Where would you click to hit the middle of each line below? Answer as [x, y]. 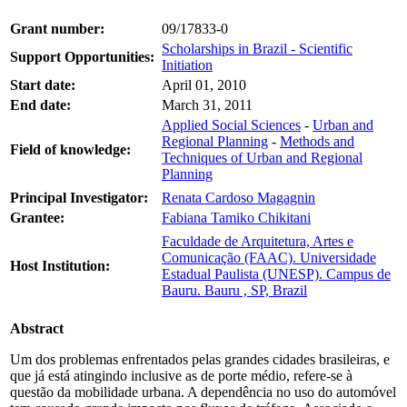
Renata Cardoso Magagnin [238, 197]
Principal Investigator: [79, 197]
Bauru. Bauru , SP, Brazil [234, 290]
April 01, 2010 [204, 84]
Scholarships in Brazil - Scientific [257, 48]
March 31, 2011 [207, 104]
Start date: [43, 84]
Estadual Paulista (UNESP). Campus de [276, 273]
